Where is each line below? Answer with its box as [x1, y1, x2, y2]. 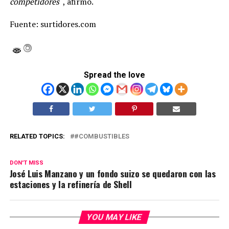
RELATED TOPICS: [9, 132, 65, 141]
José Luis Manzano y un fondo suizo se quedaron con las [9, 167, 216, 180]
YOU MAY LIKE [86, 212, 144, 222]
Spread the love [83, 70, 145, 80]
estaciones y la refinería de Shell [9, 177, 132, 191]
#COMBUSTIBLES [74, 132, 129, 141]
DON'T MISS [9, 159, 43, 167]
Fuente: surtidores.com [9, 18, 96, 30]
